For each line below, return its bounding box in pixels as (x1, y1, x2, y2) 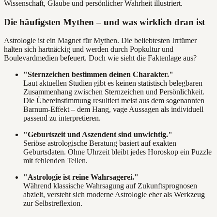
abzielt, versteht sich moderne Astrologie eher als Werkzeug (23, 190, 205, 199)
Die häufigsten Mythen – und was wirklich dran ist (4, 16, 205, 27)
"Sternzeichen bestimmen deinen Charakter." (23, 70, 173, 79)
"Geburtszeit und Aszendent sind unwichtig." (23, 130, 172, 139)
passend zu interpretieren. (23, 114, 101, 123)
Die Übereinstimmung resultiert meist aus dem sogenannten (23, 96, 204, 105)
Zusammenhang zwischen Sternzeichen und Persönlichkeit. (23, 88, 204, 96)
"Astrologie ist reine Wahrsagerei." (23, 173, 139, 182)
